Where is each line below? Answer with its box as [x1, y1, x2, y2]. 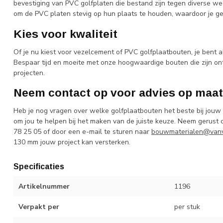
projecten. [13, 68, 45, 78]
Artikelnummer [18, 181, 70, 191]
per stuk [174, 202, 200, 212]
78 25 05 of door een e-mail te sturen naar [13, 126, 151, 136]
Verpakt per [18, 202, 59, 212]
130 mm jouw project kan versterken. [13, 137, 130, 147]
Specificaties [13, 162, 64, 171]
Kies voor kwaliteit [13, 27, 117, 41]
